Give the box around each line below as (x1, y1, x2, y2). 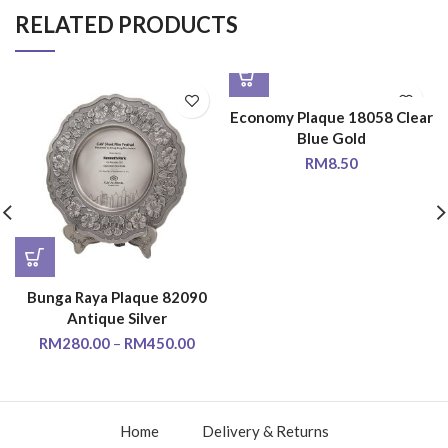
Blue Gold (296, 129, 366, 147)
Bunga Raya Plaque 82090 (27, 288, 207, 306)
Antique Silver (67, 309, 167, 327)
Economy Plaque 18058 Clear (229, 108, 433, 126)
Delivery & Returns (201, 422, 329, 440)
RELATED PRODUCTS (15, 11, 238, 38)
